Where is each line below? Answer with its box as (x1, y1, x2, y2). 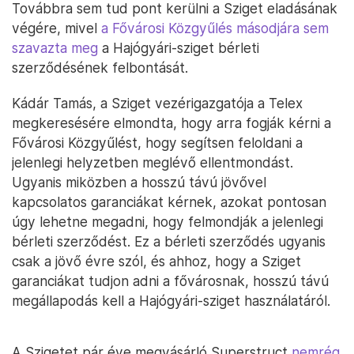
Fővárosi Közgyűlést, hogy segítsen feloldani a (12, 134, 303, 151)
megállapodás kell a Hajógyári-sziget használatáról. (12, 292, 330, 309)
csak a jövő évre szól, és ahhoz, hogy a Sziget (12, 253, 301, 269)
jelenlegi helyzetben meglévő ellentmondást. (12, 154, 293, 171)
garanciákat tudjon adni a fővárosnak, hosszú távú (12, 273, 329, 289)
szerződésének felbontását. (12, 59, 188, 76)
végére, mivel (12, 20, 101, 36)
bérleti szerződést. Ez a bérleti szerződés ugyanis (12, 233, 326, 250)
